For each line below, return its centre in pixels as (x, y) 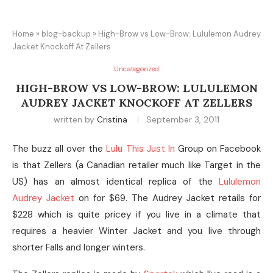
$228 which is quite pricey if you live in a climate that (136, 214)
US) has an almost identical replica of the (115, 182)
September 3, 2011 (183, 119)
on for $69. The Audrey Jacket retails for (168, 198)
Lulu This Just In (140, 149)
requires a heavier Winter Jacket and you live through (136, 231)
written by (75, 119)
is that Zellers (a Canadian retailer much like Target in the (136, 165)
